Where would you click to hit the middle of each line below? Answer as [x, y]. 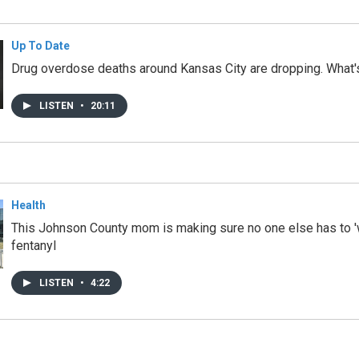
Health [28, 205]
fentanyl [34, 245]
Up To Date [40, 45]
